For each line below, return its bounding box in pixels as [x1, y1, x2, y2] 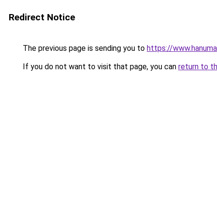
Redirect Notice [9, 12, 75, 23]
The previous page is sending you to [21, 44, 147, 53]
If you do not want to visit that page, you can [21, 62, 178, 71]
